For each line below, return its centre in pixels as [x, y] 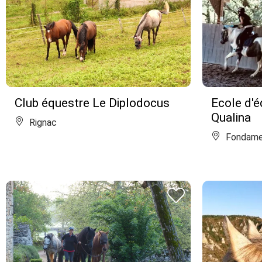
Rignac [42, 123]
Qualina [231, 118]
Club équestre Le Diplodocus [92, 103]
